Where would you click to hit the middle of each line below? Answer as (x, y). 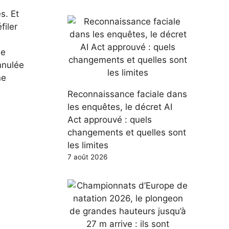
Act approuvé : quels (110, 119)
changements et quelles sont (127, 132)
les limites (88, 145)
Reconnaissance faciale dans (127, 94)
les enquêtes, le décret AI (120, 107)
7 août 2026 (87, 157)
